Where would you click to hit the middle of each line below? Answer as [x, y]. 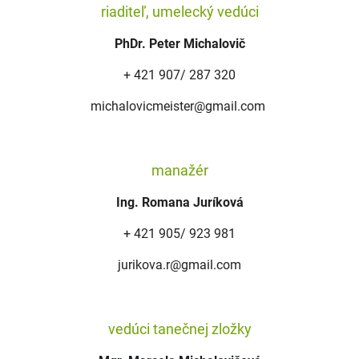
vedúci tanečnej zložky [179, 329]
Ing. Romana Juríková [179, 202]
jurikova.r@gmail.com [179, 265]
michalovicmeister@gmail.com [178, 106]
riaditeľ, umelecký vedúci [179, 12]
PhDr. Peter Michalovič [179, 44]
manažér [179, 170]
